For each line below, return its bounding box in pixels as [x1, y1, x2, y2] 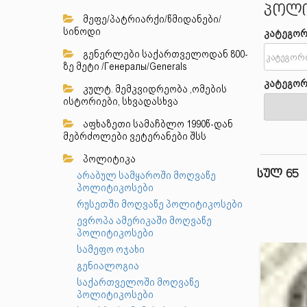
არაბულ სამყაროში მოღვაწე [77, 169, 216, 182]
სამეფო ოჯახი [77, 243, 145, 256]
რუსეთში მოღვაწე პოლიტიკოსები [77, 198, 243, 210]
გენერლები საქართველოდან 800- [81, 48, 248, 60]
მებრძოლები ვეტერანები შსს [63, 130, 206, 143]
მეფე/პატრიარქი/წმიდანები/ [81, 13, 221, 25]
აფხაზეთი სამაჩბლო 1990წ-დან [81, 118, 233, 130]
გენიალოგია [77, 260, 139, 272]
